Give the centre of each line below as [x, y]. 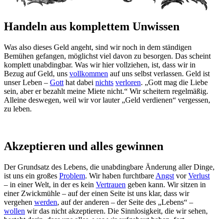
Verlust [199, 176]
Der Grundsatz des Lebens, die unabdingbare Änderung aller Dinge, [109, 167]
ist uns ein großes [32, 176]
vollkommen [89, 74]
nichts [104, 83]
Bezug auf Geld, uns [37, 74]
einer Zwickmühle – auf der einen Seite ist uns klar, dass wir [97, 194]
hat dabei [79, 83]
